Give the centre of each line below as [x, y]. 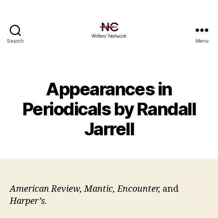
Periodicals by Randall [109, 109]
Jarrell [109, 129]
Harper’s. [28, 201]
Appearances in [109, 89]
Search [15, 41]
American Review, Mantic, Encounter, [85, 189]
